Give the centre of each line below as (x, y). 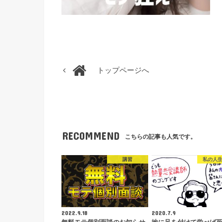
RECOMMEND (91, 136)
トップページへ (123, 71)
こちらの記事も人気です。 (160, 137)
